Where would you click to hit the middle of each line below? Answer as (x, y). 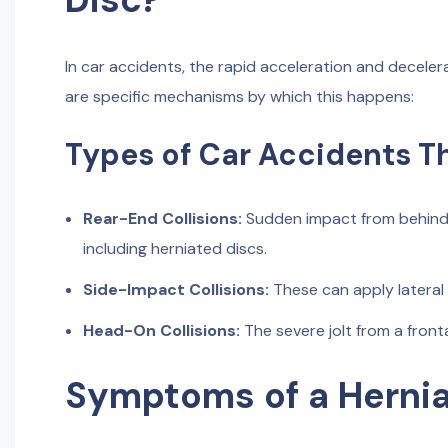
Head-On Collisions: (161, 330)
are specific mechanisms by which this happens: (239, 96)
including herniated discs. (174, 248)
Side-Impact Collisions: (175, 289)
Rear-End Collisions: (162, 218)
